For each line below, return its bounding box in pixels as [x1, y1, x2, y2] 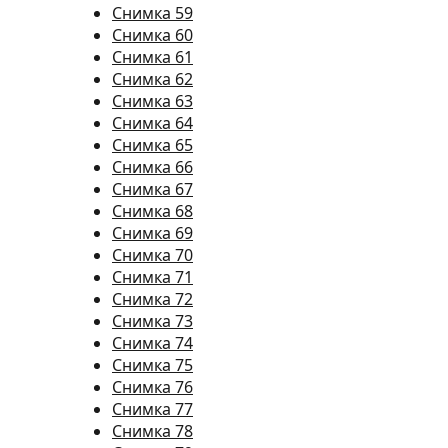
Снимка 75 [112, 354, 193, 376]
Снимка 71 [112, 266, 193, 288]
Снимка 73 [112, 310, 193, 332]
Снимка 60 [112, 24, 193, 46]
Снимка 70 [112, 244, 193, 266]
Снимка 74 [112, 332, 193, 354]
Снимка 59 [112, 2, 193, 24]
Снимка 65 [112, 134, 193, 156]
